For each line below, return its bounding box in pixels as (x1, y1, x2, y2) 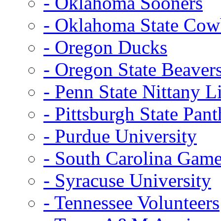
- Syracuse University (43, 169, 211, 191)
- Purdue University (43, 125, 197, 147)
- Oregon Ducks (43, 36, 167, 58)
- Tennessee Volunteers (43, 191, 220, 213)
